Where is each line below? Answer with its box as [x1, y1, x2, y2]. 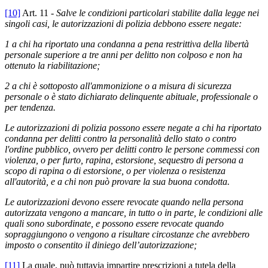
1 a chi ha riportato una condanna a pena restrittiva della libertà [5, 38, 249, 49]
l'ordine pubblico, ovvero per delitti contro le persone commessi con [5, 144, 260, 154]
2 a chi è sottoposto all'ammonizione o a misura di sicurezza [5, 80, 232, 91]
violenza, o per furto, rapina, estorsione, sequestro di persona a [5, 154, 243, 165]
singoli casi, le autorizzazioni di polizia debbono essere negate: [5, 18, 242, 29]
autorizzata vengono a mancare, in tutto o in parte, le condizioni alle [5, 207, 263, 218]
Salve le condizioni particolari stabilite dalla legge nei [56, 7, 259, 18]
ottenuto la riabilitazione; [5, 60, 100, 71]
